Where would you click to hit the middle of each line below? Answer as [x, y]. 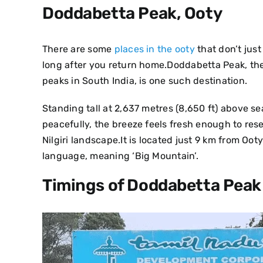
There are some [78, 49]
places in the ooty [154, 49]
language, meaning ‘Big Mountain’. [120, 156]
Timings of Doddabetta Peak [152, 185]
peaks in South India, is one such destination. [146, 80]
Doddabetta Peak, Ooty [132, 13]
